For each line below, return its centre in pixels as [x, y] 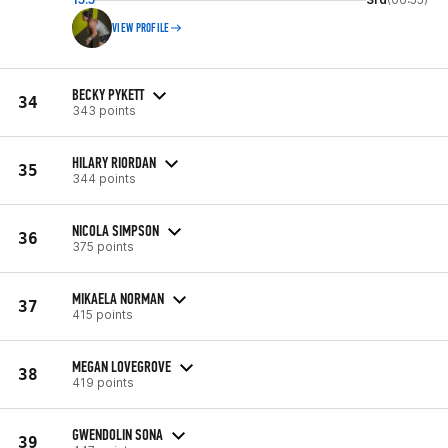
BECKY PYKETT [108, 94]
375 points [103, 246]
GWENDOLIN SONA [117, 434]
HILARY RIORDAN [114, 162]
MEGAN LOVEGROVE [121, 366]
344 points [104, 178]
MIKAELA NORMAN [118, 298]
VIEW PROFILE [141, 28]
